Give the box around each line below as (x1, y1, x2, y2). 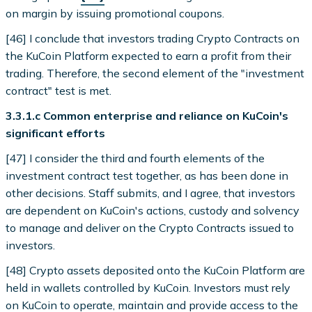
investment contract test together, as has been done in (6, 169, 289, 183)
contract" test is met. (6, 83, 112, 97)
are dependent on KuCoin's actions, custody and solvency (6, 203, 300, 218)
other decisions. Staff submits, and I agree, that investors (6, 186, 296, 201)
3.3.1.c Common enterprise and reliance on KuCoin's (6, 108, 289, 123)
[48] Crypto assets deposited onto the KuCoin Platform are (6, 263, 306, 278)
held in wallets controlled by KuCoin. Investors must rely (6, 281, 291, 295)
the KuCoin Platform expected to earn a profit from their (6, 48, 292, 63)
